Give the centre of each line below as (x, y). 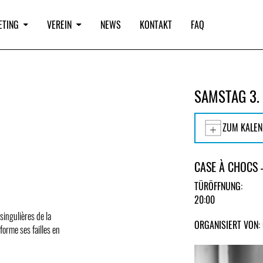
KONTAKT (156, 25)
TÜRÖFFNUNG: (219, 186)
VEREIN (60, 25)
